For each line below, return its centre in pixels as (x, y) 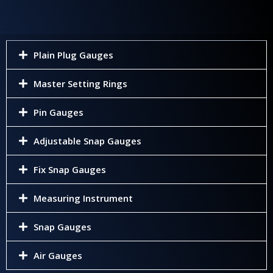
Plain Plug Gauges (73, 55)
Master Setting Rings (80, 83)
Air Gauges (58, 255)
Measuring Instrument (83, 198)
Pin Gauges (58, 112)
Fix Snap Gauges (69, 169)
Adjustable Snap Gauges (87, 141)
